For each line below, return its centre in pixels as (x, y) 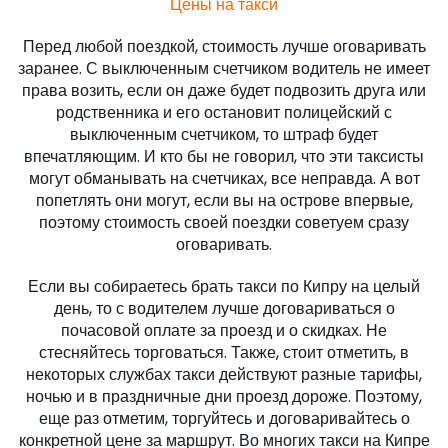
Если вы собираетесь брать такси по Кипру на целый (224, 287)
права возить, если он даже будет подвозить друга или (224, 91)
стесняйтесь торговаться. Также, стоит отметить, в (224, 353)
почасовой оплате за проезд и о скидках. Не (224, 331)
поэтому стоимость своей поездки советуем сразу (224, 223)
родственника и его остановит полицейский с (224, 113)
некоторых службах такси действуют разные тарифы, (224, 375)
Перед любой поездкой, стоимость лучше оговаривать (224, 47)
